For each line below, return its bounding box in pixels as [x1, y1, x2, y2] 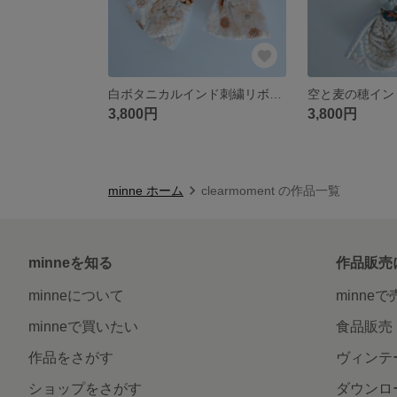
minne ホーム [108, 183, 183, 198]
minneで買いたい [28, 318, 138, 334]
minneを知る [28, 254, 113, 270]
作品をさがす [28, 349, 113, 365]
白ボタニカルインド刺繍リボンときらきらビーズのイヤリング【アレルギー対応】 [269, 86, 282, 101]
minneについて [28, 287, 124, 303]
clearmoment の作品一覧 [201, 183, 340, 198]
